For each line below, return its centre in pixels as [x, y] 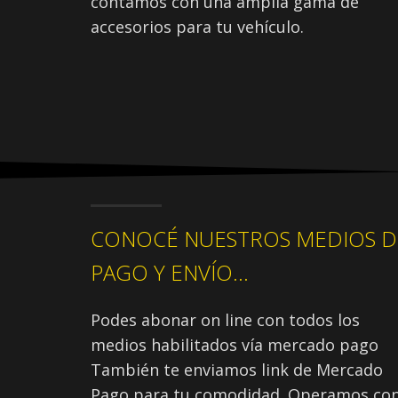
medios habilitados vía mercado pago [235, 344]
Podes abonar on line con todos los [225, 319]
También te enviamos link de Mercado [237, 369]
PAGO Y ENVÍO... [170, 272]
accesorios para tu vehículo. [197, 26]
